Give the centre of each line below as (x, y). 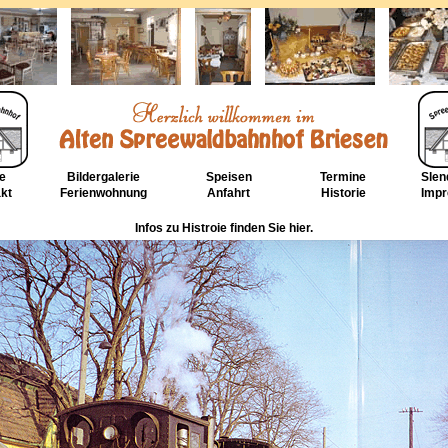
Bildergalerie (103, 177)
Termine (343, 177)
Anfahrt (228, 193)
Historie (343, 193)
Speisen (228, 177)
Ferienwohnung (103, 193)
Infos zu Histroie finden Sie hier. (224, 228)
